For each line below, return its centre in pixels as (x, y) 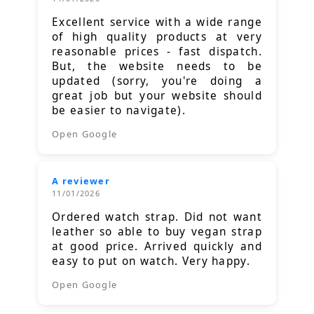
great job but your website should (157, 96)
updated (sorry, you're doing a (157, 81)
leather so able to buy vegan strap (157, 232)
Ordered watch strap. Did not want (157, 217)
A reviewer (81, 181)
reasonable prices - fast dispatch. (157, 52)
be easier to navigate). (119, 111)
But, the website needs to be (157, 67)
